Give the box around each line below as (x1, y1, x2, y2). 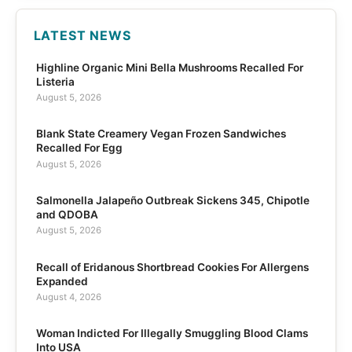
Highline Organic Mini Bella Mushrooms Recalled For (35, 60, 303, 74)
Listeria (35, 75, 75, 88)
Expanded (35, 274, 88, 288)
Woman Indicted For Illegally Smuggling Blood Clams (35, 327, 308, 340)
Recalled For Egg (35, 141, 123, 155)
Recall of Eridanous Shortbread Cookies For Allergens (35, 260, 309, 273)
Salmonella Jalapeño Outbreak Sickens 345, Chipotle (35, 194, 310, 207)
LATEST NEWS (33, 27, 131, 43)
